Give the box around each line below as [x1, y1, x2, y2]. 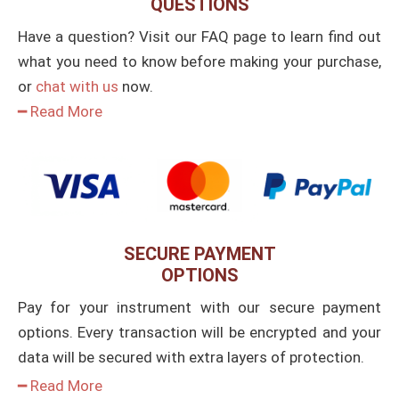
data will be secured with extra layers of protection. [18, 347, 364, 366]
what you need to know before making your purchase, [18, 53, 381, 71]
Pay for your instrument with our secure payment [18, 297, 381, 316]
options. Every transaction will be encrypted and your [18, 322, 381, 341]
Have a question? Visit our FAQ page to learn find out [18, 28, 381, 46]
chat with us [36, 77, 118, 96]
